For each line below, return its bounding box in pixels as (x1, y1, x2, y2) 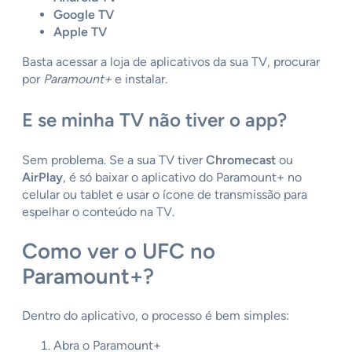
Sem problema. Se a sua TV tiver (22, 152, 206, 168)
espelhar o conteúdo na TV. (22, 204, 174, 220)
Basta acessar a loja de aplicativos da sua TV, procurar (22, 54, 320, 70)
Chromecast (206, 152, 276, 168)
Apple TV (53, 24, 107, 40)
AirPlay (22, 170, 63, 185)
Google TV (53, 7, 114, 23)
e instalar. (112, 71, 167, 87)
